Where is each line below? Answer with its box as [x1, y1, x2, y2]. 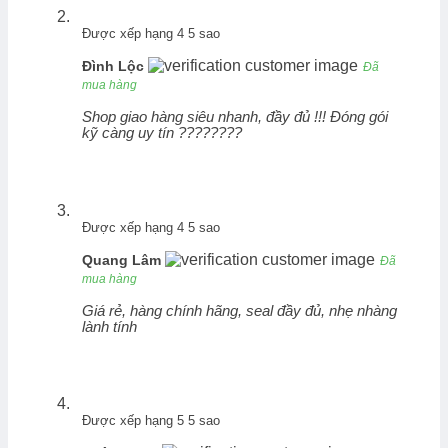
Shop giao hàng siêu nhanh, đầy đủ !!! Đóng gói [82, 108, 388, 125]
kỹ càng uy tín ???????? [82, 124, 242, 141]
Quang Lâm [82, 251, 165, 268]
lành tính [82, 318, 137, 335]
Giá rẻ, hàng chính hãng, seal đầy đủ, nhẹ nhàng [82, 302, 397, 319]
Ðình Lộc [82, 57, 148, 74]
